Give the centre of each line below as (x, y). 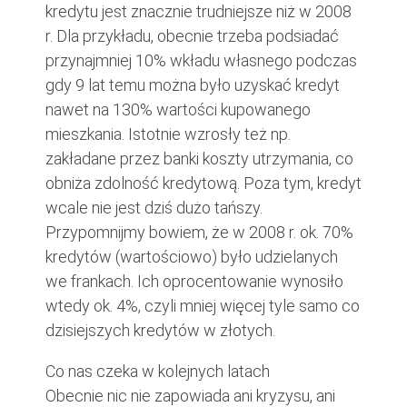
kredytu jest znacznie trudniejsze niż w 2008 (199, 11)
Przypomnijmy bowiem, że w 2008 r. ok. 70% (199, 232)
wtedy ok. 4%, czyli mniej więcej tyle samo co (203, 306)
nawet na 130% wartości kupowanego (178, 109)
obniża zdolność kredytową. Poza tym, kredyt (203, 183)
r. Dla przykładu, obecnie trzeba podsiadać (192, 36)
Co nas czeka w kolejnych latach (158, 371)
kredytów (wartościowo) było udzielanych (192, 257)
